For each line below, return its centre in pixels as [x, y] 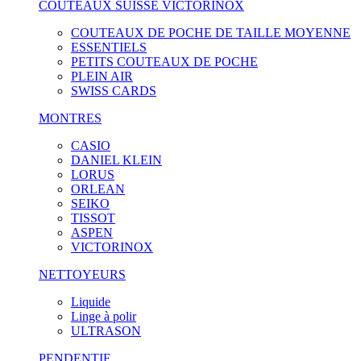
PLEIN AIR [102, 76]
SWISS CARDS [114, 91]
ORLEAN [98, 189]
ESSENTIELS [109, 47]
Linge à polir [104, 316]
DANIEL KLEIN [116, 160]
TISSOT [93, 218]
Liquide [91, 302]
